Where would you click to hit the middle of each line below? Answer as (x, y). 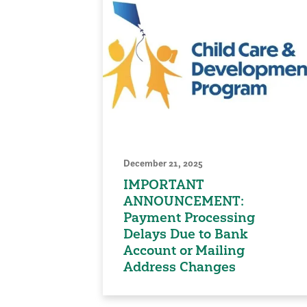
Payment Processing (189, 218)
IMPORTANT (163, 185)
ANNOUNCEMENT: (183, 201)
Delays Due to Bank (185, 234)
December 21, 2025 (163, 163)
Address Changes (179, 267)
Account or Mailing (184, 250)
